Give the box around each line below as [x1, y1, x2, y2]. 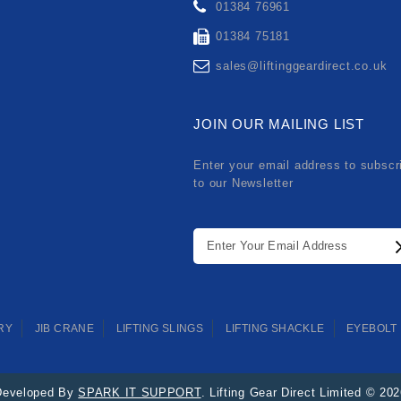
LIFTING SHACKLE [225, 321, 325, 335]
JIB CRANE [34, 321, 95, 335]
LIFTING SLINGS [115, 321, 204, 335]
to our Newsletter [193, 175, 294, 190]
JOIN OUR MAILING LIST [193, 115, 364, 132]
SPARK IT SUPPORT [78, 385, 201, 399]
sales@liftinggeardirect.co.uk [216, 58, 388, 73]
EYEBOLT [346, 321, 397, 335]
